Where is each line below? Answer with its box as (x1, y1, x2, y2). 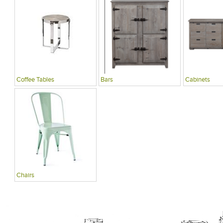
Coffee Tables (16, 76, 54, 83)
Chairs (16, 172, 34, 179)
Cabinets (185, 76, 210, 83)
